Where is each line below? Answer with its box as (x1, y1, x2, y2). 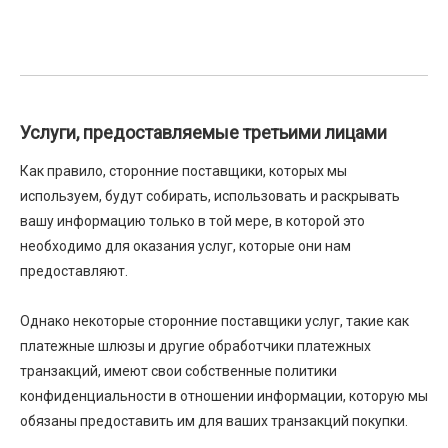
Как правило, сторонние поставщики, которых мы (20, 163, 347, 179)
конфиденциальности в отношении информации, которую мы (20, 388, 428, 404)
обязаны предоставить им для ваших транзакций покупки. (20, 413, 408, 429)
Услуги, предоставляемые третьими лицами (20, 122, 387, 143)
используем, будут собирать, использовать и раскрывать (20, 188, 400, 204)
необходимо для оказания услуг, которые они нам (20, 238, 351, 254)
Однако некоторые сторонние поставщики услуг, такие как (20, 313, 409, 329)
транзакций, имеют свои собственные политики (20, 363, 337, 379)
